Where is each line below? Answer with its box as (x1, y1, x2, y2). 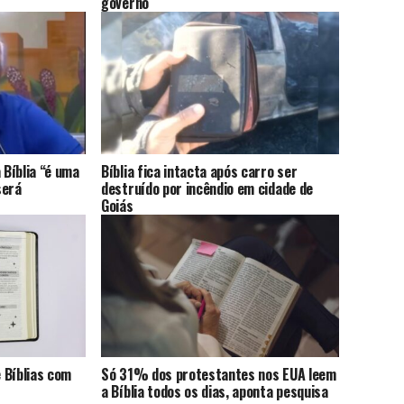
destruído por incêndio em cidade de (101, 178, 313, 200)
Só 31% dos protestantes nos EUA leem (101, 363, 336, 386)
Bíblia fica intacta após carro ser (101, 161, 298, 183)
